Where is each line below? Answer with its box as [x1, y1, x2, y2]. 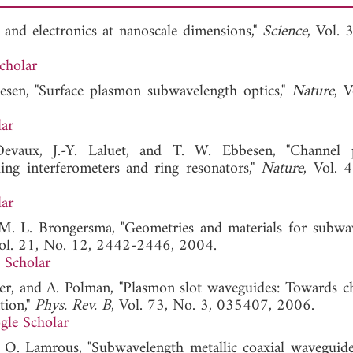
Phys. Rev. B [35, 292, 111, 320]
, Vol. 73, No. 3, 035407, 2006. [111, 292, 314, 320]
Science [262, 17, 307, 46]
